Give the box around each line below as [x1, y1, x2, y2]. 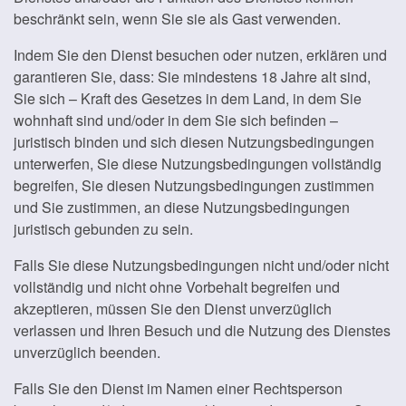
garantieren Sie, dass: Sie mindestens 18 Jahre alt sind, [14, 66, 371, 87]
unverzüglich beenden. [14, 342, 160, 362]
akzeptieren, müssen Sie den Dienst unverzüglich [14, 298, 332, 319]
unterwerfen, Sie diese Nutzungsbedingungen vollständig [14, 153, 382, 174]
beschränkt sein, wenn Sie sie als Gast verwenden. [14, 8, 341, 29]
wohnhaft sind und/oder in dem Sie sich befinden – [14, 110, 338, 130]
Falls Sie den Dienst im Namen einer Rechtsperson [14, 378, 343, 399]
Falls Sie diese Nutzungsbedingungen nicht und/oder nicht [14, 255, 389, 275]
